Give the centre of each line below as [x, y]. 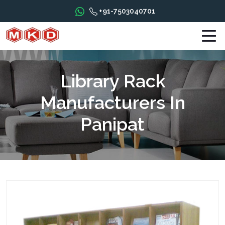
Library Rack [113, 81]
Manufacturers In [113, 102]
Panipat [113, 124]
